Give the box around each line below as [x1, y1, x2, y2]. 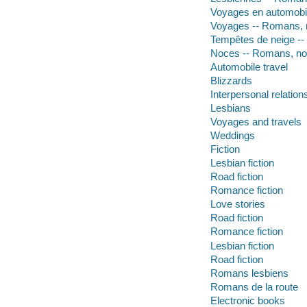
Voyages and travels [210, 116, 302, 128]
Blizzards [210, 75, 252, 87]
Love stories [210, 198, 265, 210]
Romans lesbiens [210, 267, 288, 279]
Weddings [210, 130, 255, 142]
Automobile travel [210, 61, 288, 73]
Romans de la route [210, 280, 298, 293]
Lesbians [210, 102, 251, 114]
